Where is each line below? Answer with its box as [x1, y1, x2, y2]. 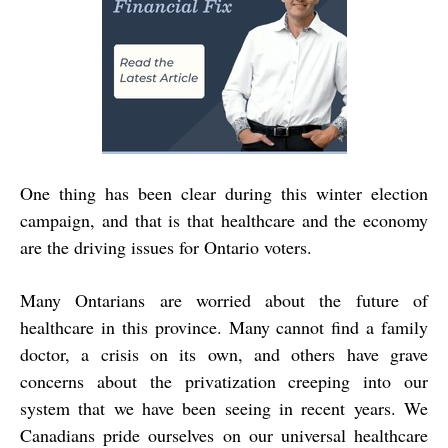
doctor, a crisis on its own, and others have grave [20, 342, 428, 367]
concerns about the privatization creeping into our [20, 369, 428, 394]
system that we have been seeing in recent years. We [20, 396, 428, 421]
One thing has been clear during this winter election [20, 181, 428, 206]
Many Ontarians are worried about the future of [20, 288, 428, 313]
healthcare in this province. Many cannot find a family [20, 315, 428, 340]
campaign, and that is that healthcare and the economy [20, 208, 428, 233]
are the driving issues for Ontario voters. [20, 235, 312, 260]
